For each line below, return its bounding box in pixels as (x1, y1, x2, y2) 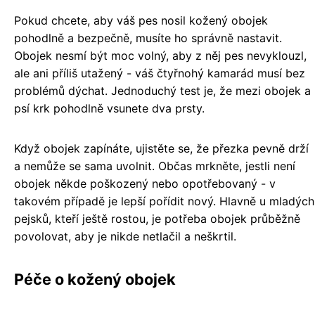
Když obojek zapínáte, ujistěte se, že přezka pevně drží (14, 141, 309, 156)
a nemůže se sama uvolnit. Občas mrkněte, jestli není (14, 159, 295, 174)
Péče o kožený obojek (14, 270, 176, 289)
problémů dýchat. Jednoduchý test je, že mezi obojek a (14, 84, 311, 98)
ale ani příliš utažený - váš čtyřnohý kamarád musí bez (14, 66, 305, 81)
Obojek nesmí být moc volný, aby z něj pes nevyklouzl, (14, 49, 307, 63)
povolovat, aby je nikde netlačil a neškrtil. (14, 229, 236, 244)
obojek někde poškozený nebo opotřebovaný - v (14, 176, 276, 191)
